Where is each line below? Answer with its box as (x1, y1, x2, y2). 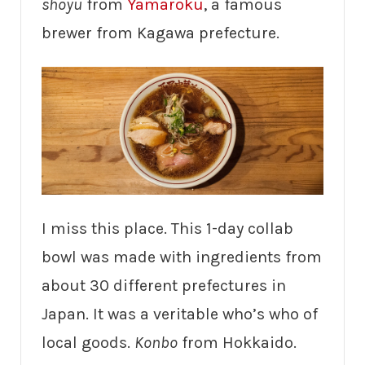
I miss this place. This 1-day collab (42, 218, 293, 238)
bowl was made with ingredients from (42, 247, 322, 266)
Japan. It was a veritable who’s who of (42, 304, 318, 323)
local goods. (42, 332, 134, 352)
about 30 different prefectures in (42, 275, 286, 295)
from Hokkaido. (178, 332, 297, 352)
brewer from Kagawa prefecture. (42, 23, 279, 42)
